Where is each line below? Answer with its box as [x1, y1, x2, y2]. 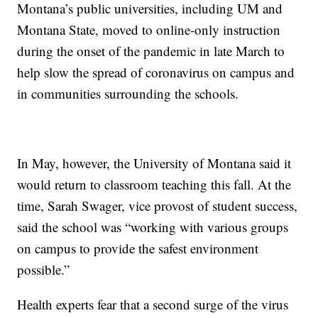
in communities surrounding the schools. [17, 84, 239, 103]
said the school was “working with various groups [17, 218, 289, 236]
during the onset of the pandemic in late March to [17, 42, 285, 60]
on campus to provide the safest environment [17, 239, 259, 258]
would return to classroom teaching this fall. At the [17, 175, 292, 194]
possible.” [17, 261, 70, 279]
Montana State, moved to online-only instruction [17, 21, 281, 39]
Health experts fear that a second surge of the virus [17, 295, 289, 314]
